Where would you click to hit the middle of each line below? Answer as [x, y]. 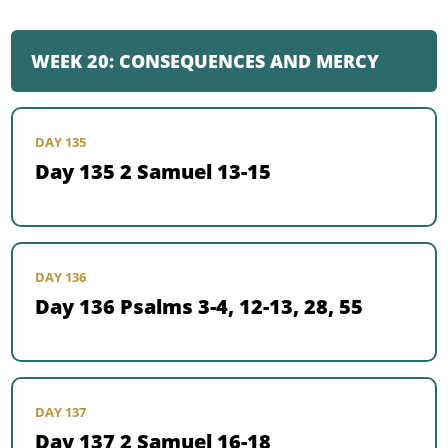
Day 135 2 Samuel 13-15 [153, 172]
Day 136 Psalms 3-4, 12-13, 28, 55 [199, 307]
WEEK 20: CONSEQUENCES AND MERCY [205, 61]
